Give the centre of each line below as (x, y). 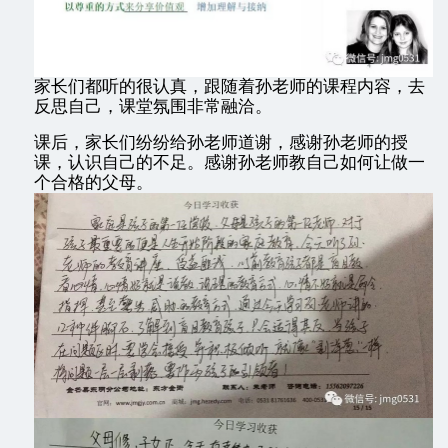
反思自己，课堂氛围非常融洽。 (153, 107)
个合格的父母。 (93, 183)
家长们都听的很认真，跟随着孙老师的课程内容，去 (229, 87)
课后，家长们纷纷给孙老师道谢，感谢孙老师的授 (221, 143)
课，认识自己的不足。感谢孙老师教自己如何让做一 (229, 163)
